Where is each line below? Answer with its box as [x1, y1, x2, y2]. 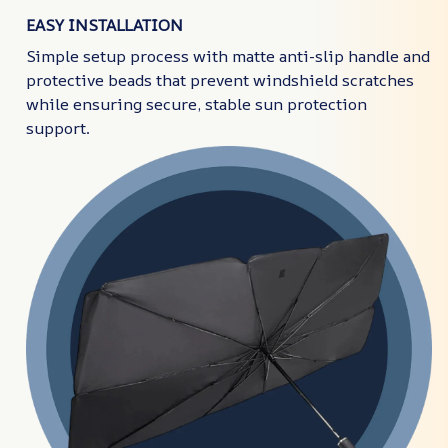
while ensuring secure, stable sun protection [26, 92, 367, 115]
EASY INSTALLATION [26, 14, 183, 37]
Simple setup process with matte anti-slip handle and [26, 44, 430, 67]
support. [26, 116, 90, 139]
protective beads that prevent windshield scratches [26, 68, 414, 91]
